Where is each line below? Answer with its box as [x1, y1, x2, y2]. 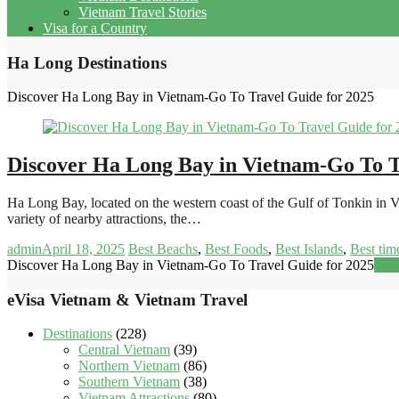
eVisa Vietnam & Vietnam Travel [7, 289, 248, 309]
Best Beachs [128, 241, 198, 257]
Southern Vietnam [78, 374, 180, 390]
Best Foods [205, 241, 268, 257]
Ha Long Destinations [7, 53, 167, 72]
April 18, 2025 [42, 241, 125, 257]
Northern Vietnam [78, 358, 180, 374]
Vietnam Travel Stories [78, 4, 207, 20]
